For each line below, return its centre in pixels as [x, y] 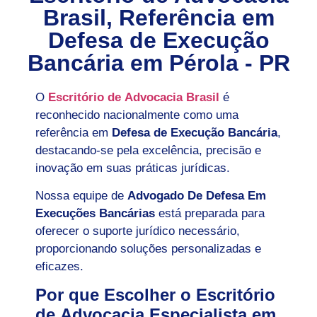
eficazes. [59, 267]
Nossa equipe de [81, 196]
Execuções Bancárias [95, 214]
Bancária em [98, 63]
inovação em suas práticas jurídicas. [133, 168]
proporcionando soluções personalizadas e [148, 249]
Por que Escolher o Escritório [155, 295]
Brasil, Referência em [158, 17]
